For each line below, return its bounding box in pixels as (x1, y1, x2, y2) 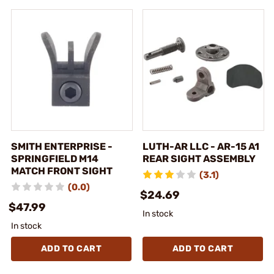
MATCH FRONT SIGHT (11, 165, 113, 177)
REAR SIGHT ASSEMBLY (143, 152, 256, 165)
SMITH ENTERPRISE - (11, 140, 113, 152)
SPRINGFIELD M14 (11, 152, 98, 165)
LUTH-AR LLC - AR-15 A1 (143, 140, 259, 152)
